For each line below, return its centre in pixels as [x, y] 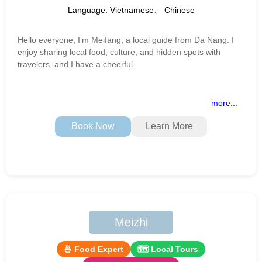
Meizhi [131, 222]
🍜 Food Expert [94, 249]
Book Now [93, 126]
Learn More [169, 126]
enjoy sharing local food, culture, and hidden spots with [119, 52]
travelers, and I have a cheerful [75, 64]
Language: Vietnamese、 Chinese [131, 10]
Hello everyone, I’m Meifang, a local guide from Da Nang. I [126, 39]
